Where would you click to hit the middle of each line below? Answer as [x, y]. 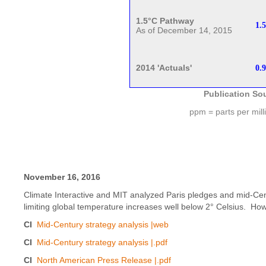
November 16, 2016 [62, 177]
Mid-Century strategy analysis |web [103, 224]
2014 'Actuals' [164, 68]
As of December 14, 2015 [184, 31]
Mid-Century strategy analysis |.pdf [102, 242]
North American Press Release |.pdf [104, 260]
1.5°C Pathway [165, 21]
